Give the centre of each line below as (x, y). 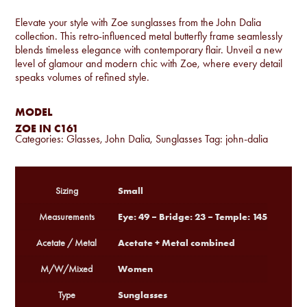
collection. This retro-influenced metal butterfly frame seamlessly (149, 36)
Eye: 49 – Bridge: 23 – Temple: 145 (193, 216)
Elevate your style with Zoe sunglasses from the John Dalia (138, 22)
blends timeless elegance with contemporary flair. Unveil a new (149, 49)
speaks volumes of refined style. (83, 77)
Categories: (41, 138)
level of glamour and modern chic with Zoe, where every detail (149, 63)
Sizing (66, 191)
